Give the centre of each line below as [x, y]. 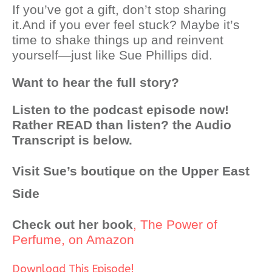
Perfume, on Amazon [73, 240]
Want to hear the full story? [96, 82]
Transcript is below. [72, 140]
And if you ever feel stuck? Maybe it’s [131, 25]
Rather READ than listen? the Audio [122, 125]
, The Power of [175, 224]
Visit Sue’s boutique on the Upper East [131, 171]
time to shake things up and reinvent [118, 40]
